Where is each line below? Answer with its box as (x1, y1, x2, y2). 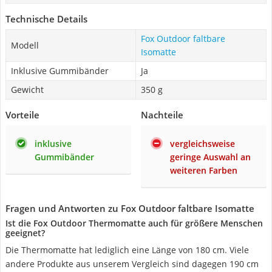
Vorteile (5, 109, 39, 121)
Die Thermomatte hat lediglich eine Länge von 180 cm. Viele (5, 244, 249, 256)
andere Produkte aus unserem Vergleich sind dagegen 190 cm (5, 258, 259, 270)
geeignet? (5, 227, 45, 239)
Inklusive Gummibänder (11, 65, 109, 76)
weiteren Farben (170, 165, 237, 176)
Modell (11, 39, 39, 51)
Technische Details (5, 13, 87, 25)
